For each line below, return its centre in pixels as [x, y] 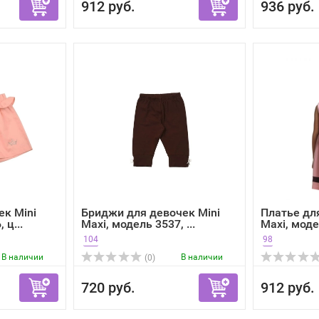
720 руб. [108, 288]
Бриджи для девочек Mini [151, 213]
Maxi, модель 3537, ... [138, 224]
